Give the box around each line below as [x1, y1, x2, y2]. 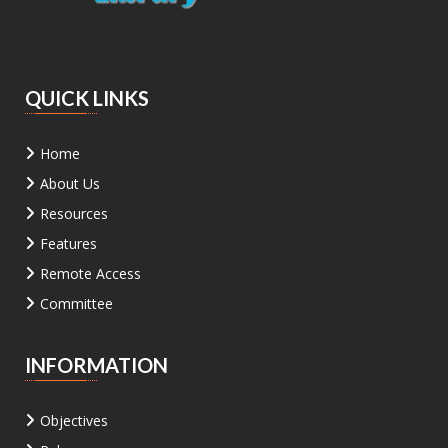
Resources [40, 203, 108, 223]
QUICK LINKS [25, 85, 149, 110]
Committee [40, 293, 113, 313]
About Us [40, 173, 100, 193]
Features [40, 233, 97, 253]
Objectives [40, 410, 108, 430]
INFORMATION [25, 352, 168, 377]
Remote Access [40, 263, 141, 283]
